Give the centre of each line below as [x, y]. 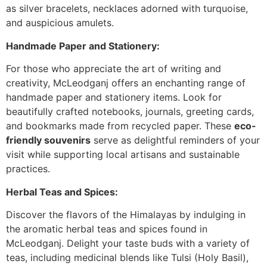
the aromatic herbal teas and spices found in [107, 229]
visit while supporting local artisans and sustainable [123, 155]
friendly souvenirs [48, 140]
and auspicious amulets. [60, 23]
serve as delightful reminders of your [175, 140]
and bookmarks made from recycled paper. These [120, 126]
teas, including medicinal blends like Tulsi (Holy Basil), [127, 257]
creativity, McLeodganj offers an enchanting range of [126, 83]
